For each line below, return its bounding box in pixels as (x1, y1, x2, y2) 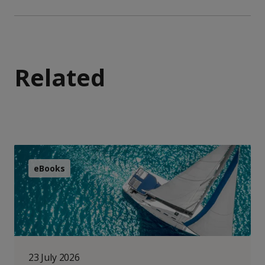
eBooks (34, 163, 65, 174)
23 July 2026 (28, 251, 80, 264)
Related (14, 61, 105, 93)
